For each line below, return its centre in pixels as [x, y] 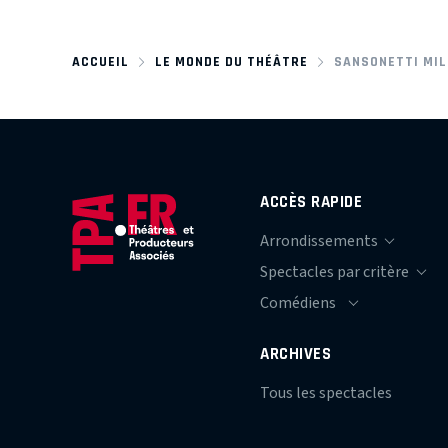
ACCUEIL [100, 61]
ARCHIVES [296, 353]
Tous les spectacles [326, 392]
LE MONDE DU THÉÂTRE [231, 61]
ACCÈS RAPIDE [311, 201]
